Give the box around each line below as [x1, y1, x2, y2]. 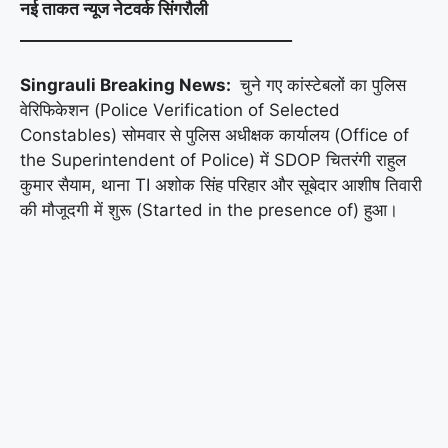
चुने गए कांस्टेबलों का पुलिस [235, 74, 406, 95]
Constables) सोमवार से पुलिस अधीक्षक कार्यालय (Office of [20, 124, 409, 145]
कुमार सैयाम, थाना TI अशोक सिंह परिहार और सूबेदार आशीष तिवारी [20, 174, 422, 195]
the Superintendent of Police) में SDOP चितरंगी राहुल [20, 149, 406, 170]
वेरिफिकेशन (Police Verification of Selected [20, 99, 340, 120]
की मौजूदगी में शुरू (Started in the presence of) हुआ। [20, 199, 398, 220]
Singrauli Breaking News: [20, 74, 235, 95]
